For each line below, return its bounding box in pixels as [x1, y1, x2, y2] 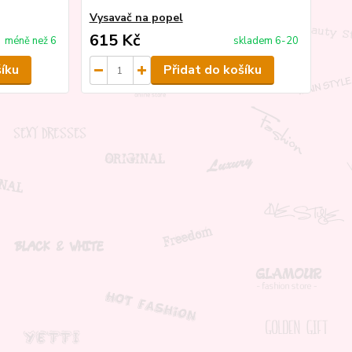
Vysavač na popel [89, 10, 183, 25]
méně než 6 [4, 34, 57, 48]
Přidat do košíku [163, 61, 262, 79]
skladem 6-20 [233, 34, 299, 48]
